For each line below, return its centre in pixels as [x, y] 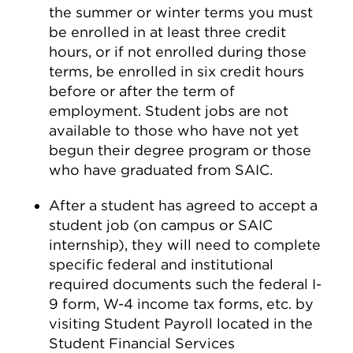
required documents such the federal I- [186, 284]
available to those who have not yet [174, 130]
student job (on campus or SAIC [161, 225]
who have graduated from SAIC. [161, 170]
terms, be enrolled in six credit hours [177, 71]
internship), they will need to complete [185, 245]
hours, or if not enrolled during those [178, 52]
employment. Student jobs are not [169, 111]
